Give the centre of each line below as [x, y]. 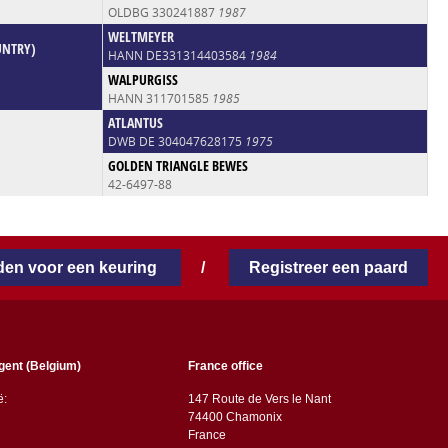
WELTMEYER [140, 36]
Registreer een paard [329, 267]
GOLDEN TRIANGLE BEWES [177, 165]
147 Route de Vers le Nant [259, 398]
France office [225, 365]
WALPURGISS [142, 79]
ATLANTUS [135, 122]
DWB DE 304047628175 [176, 141]
